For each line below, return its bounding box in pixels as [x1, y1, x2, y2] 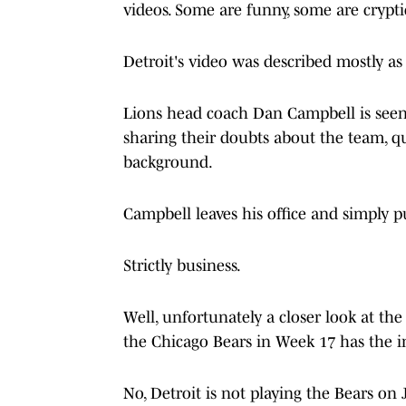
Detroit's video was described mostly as [123, 52, 402, 71]
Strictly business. [123, 256, 241, 275]
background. [123, 152, 213, 171]
